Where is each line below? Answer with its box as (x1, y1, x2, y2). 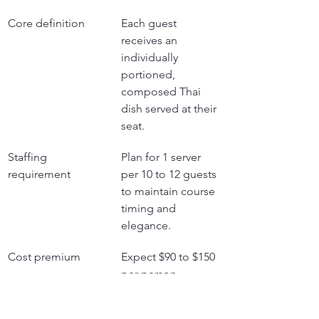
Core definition (8, 16, 85, 30)
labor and (121, 300, 172, 315)
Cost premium (8, 249, 80, 263)
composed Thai (121, 84, 204, 98)
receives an (121, 33, 180, 47)
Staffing (8, 150, 50, 164)
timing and (121, 201, 179, 215)
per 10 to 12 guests (121, 167, 219, 181)
